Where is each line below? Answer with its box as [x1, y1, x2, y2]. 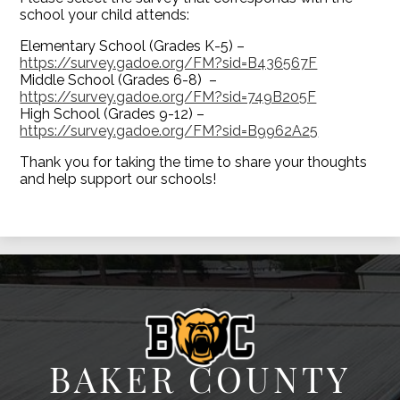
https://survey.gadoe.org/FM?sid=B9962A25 [20, 122, 319, 140]
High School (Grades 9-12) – [20, 105, 205, 123]
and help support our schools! [20, 171, 217, 188]
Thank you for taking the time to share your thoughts [20, 154, 368, 171]
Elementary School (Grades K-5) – [20, 37, 246, 55]
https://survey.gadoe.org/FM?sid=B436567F [20, 54, 318, 72]
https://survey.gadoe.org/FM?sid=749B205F [20, 88, 317, 106]
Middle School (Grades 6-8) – [20, 71, 218, 89]
